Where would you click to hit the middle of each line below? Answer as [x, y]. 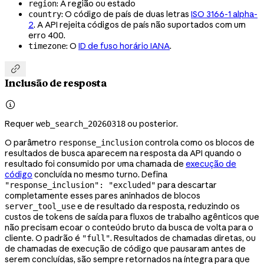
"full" [96, 238]
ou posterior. [152, 123]
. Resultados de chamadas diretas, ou [183, 238]
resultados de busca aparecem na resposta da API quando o [123, 153]
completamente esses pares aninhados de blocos [103, 195]
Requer [20, 123]
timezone [47, 46]
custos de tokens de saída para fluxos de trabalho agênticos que [132, 217]
